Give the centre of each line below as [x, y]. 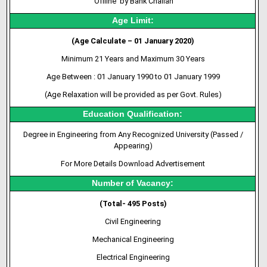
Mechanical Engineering [133, 239]
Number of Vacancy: [133, 183]
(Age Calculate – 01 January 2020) [133, 41]
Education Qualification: [133, 114]
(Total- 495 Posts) [133, 204]
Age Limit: [133, 21]
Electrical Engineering [133, 257]
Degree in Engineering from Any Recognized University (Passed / [133, 134]
